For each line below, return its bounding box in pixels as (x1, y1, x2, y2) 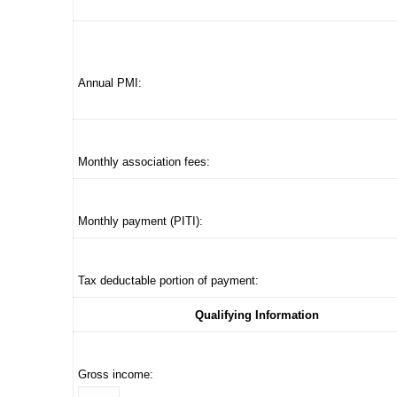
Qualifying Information (194, 308, 319, 322)
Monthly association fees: (78, 155, 210, 168)
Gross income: (78, 368, 153, 381)
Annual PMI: (78, 76, 142, 90)
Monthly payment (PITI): (78, 214, 203, 228)
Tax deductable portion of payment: (78, 274, 259, 287)
